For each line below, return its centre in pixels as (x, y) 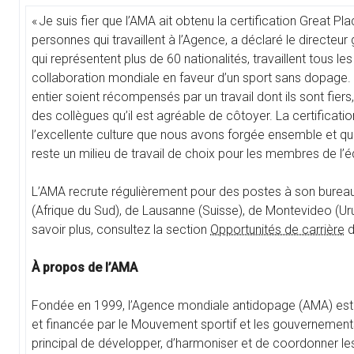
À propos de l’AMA (85, 268)
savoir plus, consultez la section (121, 230)
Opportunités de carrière (277, 230)
